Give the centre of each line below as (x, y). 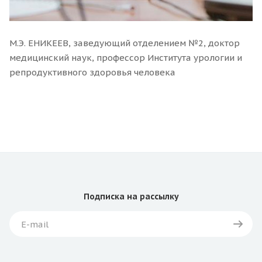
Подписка (104, 197)
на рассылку (151, 197)
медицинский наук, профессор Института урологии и (126, 58)
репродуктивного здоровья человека (92, 73)
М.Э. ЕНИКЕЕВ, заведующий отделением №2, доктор (125, 43)
